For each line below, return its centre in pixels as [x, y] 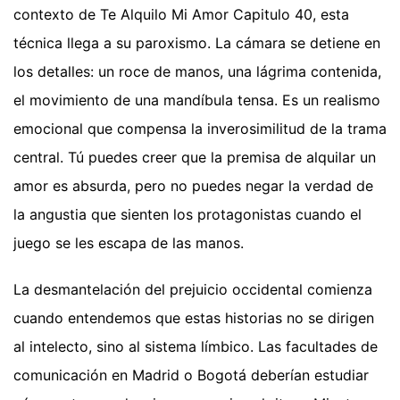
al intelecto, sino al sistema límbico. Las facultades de [196, 347]
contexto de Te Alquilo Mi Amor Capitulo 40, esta [181, 15]
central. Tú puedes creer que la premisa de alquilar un [195, 158]
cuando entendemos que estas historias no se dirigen [194, 318]
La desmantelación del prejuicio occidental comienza [193, 290]
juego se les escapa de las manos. [129, 243]
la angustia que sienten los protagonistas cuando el [187, 215]
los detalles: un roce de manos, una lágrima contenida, [197, 72]
